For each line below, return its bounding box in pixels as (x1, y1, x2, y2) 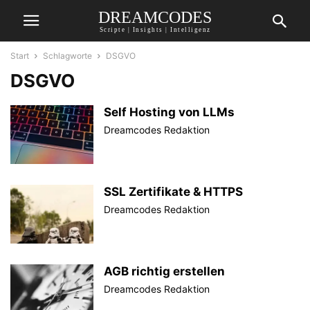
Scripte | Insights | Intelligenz (99, 26, 211, 33)
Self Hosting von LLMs (104, 105, 235, 119)
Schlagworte (43, 51, 92, 61)
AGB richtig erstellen (104, 264, 225, 278)
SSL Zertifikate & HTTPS (104, 185, 243, 199)
